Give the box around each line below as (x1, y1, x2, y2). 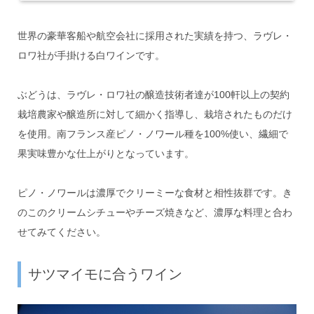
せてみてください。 (17, 226, 106, 238)
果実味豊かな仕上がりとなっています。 (17, 148, 194, 160)
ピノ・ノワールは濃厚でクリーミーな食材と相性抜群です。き (17, 187, 292, 199)
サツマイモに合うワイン (27, 266, 182, 282)
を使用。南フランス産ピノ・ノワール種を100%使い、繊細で (17, 128, 288, 140)
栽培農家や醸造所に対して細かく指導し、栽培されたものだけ (17, 109, 292, 121)
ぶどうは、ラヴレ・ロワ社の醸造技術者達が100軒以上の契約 (17, 89, 289, 101)
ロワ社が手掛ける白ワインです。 (17, 50, 165, 62)
